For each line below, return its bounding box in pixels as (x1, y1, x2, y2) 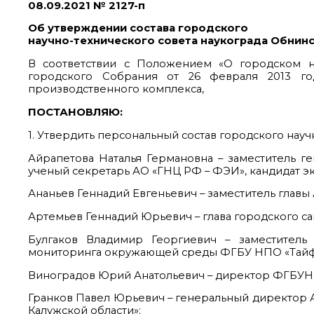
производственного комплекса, (28, 83, 204, 96)
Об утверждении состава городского (28, 22, 251, 35)
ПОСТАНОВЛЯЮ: (28, 106, 123, 119)
